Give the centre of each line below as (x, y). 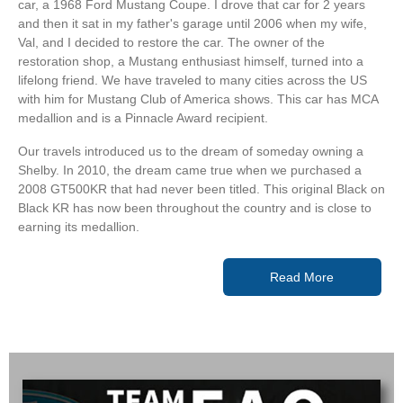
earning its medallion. (79, 226)
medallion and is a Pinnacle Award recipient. (143, 117)
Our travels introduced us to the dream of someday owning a (191, 151)
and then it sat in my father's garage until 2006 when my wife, (193, 23)
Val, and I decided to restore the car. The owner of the (171, 42)
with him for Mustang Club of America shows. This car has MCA (198, 99)
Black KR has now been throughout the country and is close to (195, 207)
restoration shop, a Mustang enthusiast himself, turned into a (191, 61)
